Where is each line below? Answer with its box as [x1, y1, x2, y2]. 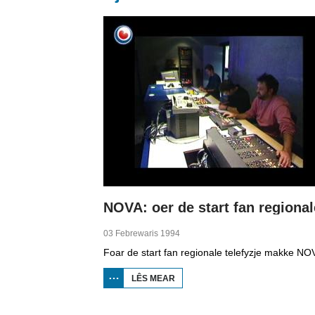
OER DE [175, 283, 207, 293]
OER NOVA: [175, 274, 222, 283]
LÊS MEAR [131, 274, 175, 283]
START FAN [175, 293, 221, 303]
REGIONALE [175, 303, 225, 313]
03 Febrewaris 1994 [103, 229, 180, 238]
